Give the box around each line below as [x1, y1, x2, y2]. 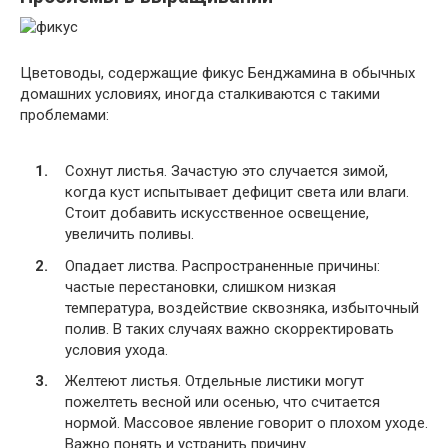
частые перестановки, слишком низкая [65, 277, 336, 296]
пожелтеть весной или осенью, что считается [65, 393, 380, 411]
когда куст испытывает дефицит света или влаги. [65, 183, 409, 201]
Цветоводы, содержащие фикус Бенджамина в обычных [20, 63, 415, 82]
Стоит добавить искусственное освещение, [65, 204, 369, 222]
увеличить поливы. [65, 225, 194, 243]
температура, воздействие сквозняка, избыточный [65, 298, 419, 317]
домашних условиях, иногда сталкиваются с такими [20, 84, 380, 103]
